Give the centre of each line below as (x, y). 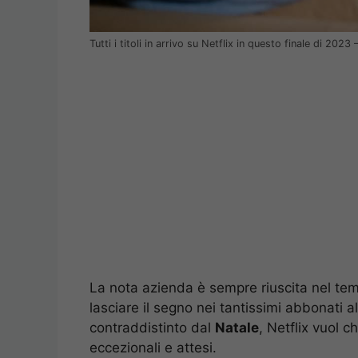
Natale (237, 327)
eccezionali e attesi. (153, 347)
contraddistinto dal (152, 327)
